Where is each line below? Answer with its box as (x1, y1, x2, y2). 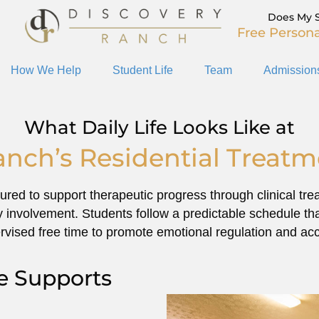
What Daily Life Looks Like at (24, 116, 295, 140)
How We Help (11, 64, 81, 77)
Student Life (113, 64, 173, 77)
